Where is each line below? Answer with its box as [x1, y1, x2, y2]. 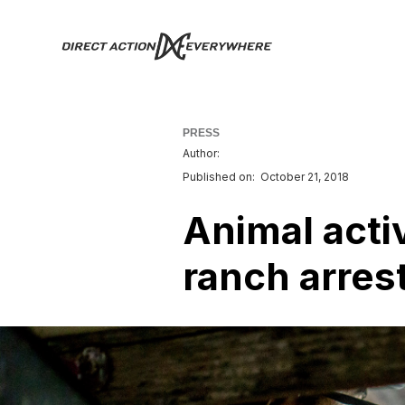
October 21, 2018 [260, 170, 349, 184]
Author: [183, 146, 220, 160]
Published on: [183, 170, 255, 184]
